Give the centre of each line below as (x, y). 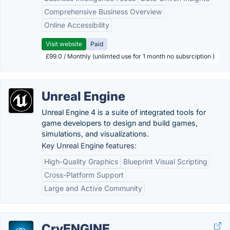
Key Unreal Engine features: (89, 146)
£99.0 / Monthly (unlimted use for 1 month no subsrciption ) (130, 56)
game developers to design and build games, (120, 123)
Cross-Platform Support (84, 175)
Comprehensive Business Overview (103, 12)
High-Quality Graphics (81, 161)
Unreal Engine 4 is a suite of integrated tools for (124, 112)
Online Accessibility (77, 25)
